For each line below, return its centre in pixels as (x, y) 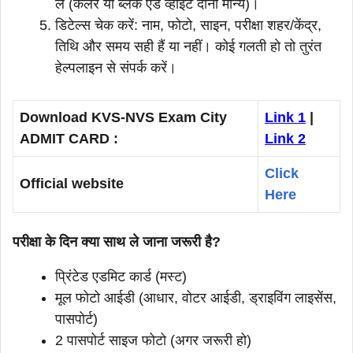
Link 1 (285, 117)
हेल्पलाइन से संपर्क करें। (116, 67)
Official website (72, 183)
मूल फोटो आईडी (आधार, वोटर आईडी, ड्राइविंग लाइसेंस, (196, 297)
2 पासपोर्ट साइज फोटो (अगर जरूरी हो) (153, 340)
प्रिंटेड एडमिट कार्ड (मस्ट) (121, 276)
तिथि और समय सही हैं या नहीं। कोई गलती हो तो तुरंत (188, 46)
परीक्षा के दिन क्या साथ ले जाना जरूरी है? (117, 242)
